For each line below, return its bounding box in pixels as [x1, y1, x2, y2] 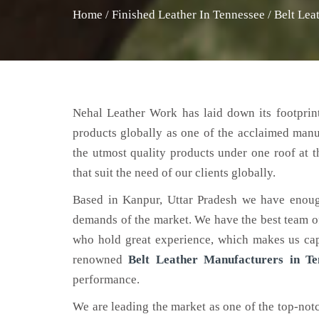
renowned [73, 253, 129, 266]
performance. [73, 273, 140, 286]
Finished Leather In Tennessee [112, 8, 265, 21]
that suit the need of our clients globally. [73, 166, 276, 179]
